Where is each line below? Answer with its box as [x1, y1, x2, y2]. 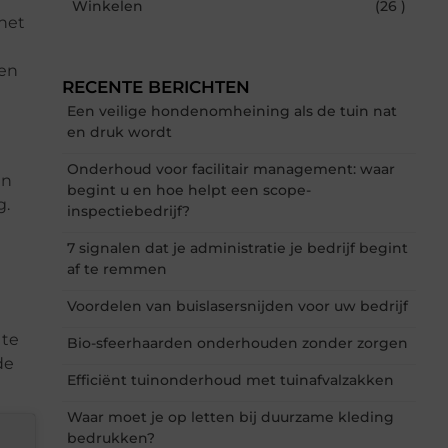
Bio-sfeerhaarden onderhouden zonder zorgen [67, 333, 408, 352]
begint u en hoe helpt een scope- [67, 180, 311, 199]
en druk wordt [67, 122, 172, 141]
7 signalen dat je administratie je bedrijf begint [67, 238, 408, 257]
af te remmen [67, 259, 167, 278]
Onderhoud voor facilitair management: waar [67, 159, 395, 178]
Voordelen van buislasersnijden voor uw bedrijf [67, 296, 408, 315]
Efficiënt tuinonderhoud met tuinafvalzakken [67, 370, 394, 389]
